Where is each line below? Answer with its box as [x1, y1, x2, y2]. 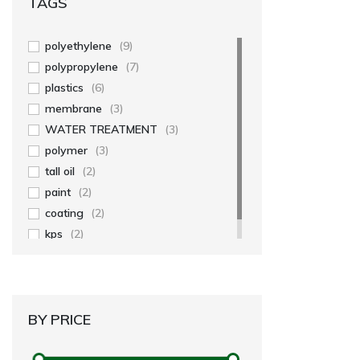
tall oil [45, 164, 75, 179]
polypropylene [45, 59, 118, 75]
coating [45, 206, 84, 221]
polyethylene [45, 39, 112, 54]
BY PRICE [28, 310, 91, 329]
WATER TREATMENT [45, 122, 157, 137]
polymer [45, 143, 88, 158]
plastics [45, 80, 84, 96]
